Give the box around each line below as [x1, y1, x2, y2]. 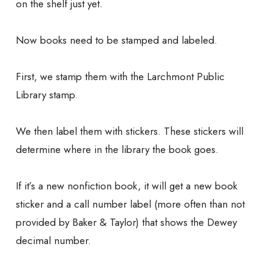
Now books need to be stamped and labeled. [16, 33, 217, 48]
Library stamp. [16, 87, 78, 103]
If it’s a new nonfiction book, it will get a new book [16, 178, 237, 194]
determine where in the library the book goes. [16, 142, 219, 157]
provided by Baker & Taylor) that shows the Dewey [16, 215, 237, 230]
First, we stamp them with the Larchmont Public [16, 69, 225, 84]
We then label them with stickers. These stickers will [16, 124, 243, 139]
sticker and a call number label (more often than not [16, 197, 245, 212]
